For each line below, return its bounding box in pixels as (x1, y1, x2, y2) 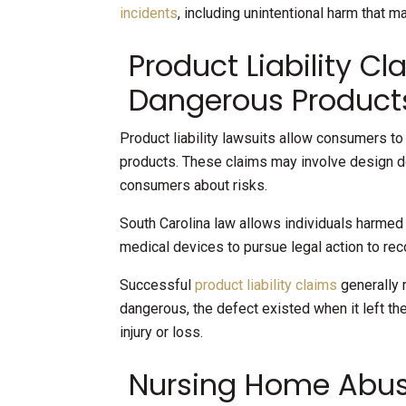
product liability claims (195, 276, 337, 295)
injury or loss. (120, 324, 203, 342)
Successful (120, 276, 195, 295)
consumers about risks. (120, 177, 271, 195)
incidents (120, 5, 178, 23)
